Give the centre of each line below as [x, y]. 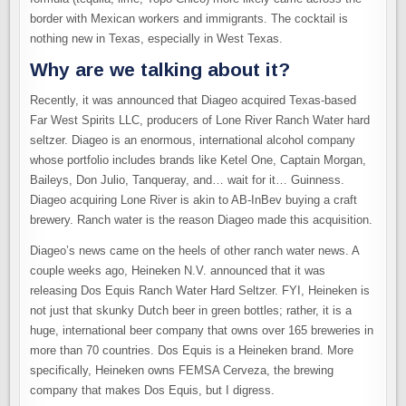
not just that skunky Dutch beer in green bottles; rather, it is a [191, 310]
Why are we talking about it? [160, 70]
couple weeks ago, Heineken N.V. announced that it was [178, 270]
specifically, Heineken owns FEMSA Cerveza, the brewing [182, 370]
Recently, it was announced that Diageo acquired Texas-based [193, 100]
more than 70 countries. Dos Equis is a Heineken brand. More [192, 350]
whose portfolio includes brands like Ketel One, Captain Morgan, [198, 159]
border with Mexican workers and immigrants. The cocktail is [189, 18]
